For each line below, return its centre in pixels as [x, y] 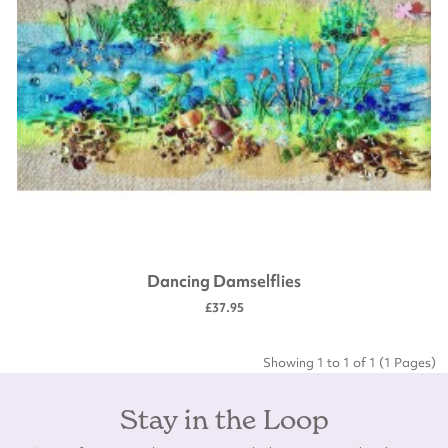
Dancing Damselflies [224, 280]
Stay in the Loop [224, 418]
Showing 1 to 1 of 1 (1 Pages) [349, 362]
